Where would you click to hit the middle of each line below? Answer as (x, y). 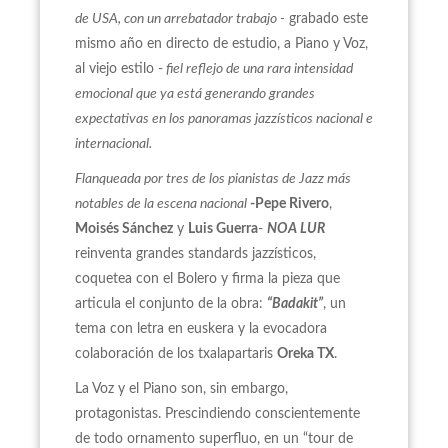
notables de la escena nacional (162, 204)
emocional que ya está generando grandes (195, 94)
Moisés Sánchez (124, 229)
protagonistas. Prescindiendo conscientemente (217, 414)
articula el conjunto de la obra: (171, 304)
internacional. (113, 144)
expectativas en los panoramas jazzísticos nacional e (224, 119)
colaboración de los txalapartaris (176, 354)
